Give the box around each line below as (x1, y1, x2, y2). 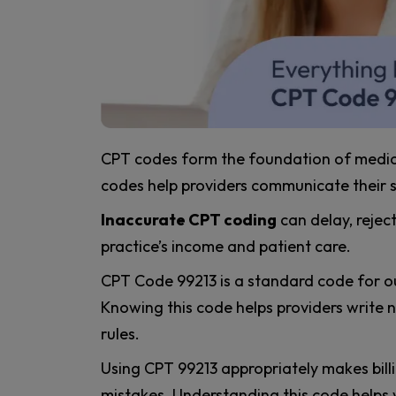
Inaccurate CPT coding (101, 209, 277, 231)
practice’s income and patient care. (101, 236, 351, 257)
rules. (101, 324, 140, 345)
